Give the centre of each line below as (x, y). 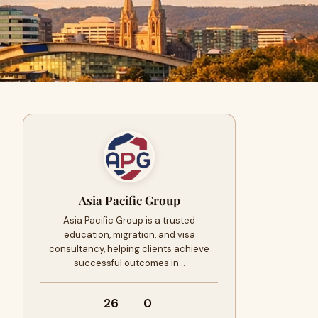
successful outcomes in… (129, 263)
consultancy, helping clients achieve (129, 249)
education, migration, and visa (129, 235)
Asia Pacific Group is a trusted (129, 220)
